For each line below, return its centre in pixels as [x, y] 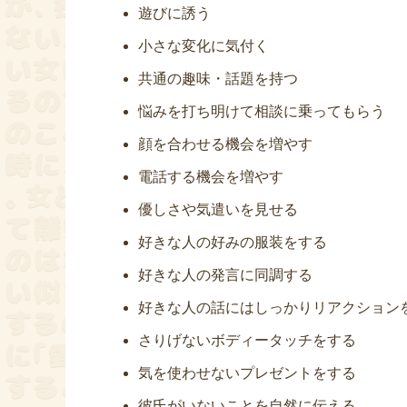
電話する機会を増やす [211, 177]
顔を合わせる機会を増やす [225, 144]
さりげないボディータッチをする [247, 341]
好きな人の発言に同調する [225, 275]
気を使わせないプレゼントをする [247, 373]
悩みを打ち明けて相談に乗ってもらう [262, 112]
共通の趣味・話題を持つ [218, 79]
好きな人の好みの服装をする [233, 243]
